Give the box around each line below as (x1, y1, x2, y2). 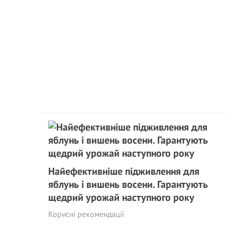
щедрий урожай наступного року (48, 191, 194, 204)
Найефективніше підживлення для (48, 165, 199, 178)
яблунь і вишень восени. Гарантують (48, 178, 208, 191)
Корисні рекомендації (48, 209, 124, 219)
